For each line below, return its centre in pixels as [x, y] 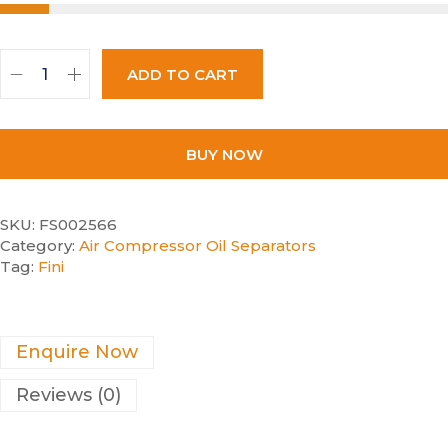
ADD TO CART [182, 74]
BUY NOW [224, 154]
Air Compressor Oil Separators [197, 246]
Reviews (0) [68, 395]
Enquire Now [77, 352]
